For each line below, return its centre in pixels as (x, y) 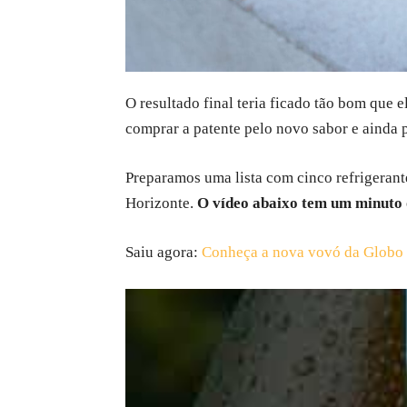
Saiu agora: (164, 253)
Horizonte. (161, 203)
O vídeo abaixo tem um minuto (300, 203)
